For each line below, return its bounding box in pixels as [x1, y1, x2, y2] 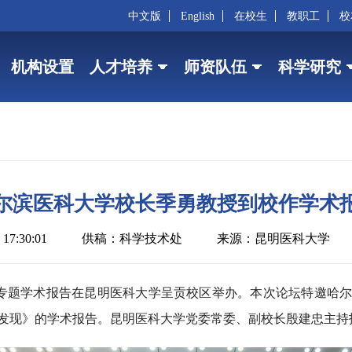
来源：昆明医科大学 [217, 232, 330, 245]
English [181, 10, 214, 22]
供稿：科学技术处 [82, 232, 182, 245]
